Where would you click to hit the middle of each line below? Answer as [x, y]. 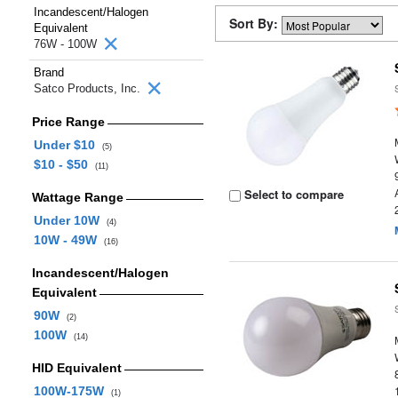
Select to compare [293, 194]
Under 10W [70, 220]
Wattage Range [77, 197]
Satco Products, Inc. [89, 88]
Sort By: [255, 23]
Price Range [68, 122]
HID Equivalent [76, 368]
